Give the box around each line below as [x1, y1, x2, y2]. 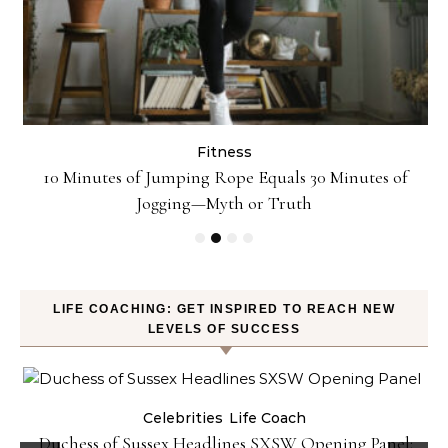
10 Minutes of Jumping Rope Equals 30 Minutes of [43, 165, 408, 188]
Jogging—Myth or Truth [136, 191, 312, 214]
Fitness [196, 142, 252, 161]
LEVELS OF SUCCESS [147, 321, 301, 336]
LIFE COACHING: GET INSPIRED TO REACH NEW [53, 301, 395, 316]
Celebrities [142, 408, 223, 427]
